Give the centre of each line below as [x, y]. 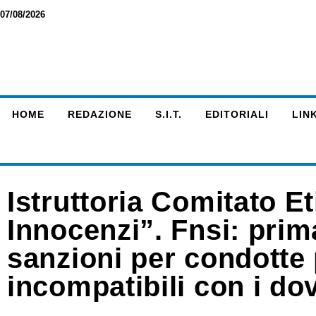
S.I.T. [168, 114]
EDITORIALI [237, 114]
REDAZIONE [99, 114]
